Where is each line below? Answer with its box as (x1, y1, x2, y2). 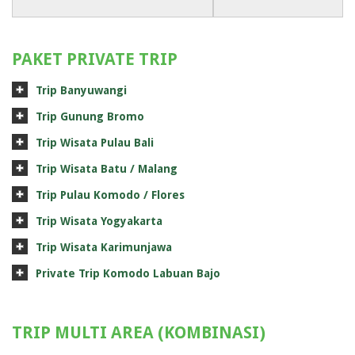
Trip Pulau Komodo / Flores (36, 189, 185, 201)
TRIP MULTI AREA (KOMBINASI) (12, 323, 265, 342)
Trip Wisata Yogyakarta (36, 215, 162, 227)
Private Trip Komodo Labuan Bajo (36, 267, 220, 280)
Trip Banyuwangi (36, 84, 127, 97)
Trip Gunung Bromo (36, 110, 144, 123)
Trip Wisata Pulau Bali (36, 136, 154, 149)
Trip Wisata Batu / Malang (36, 162, 177, 175)
